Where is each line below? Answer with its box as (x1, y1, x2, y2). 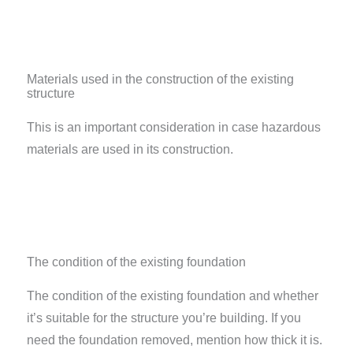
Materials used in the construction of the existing (26, 72, 294, 87)
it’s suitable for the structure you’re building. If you (26, 310, 301, 325)
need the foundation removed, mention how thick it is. (26, 333, 322, 347)
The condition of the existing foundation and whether (26, 288, 318, 303)
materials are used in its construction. (26, 143, 233, 157)
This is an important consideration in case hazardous (26, 121, 321, 135)
